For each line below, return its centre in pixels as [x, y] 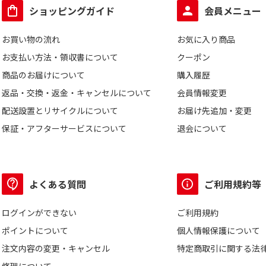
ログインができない [39, 213]
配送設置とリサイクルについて [60, 110]
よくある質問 [58, 184]
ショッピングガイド [72, 11]
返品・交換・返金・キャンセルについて [77, 93]
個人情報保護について [219, 230]
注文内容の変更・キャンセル [56, 248]
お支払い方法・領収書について [60, 57]
